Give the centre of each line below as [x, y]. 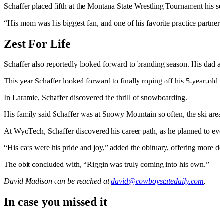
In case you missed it [55, 202]
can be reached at [81, 181]
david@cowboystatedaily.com [157, 181]
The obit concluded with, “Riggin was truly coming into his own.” [107, 165]
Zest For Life [37, 43]
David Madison [28, 181]
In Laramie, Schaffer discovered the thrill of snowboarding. [96, 98]
